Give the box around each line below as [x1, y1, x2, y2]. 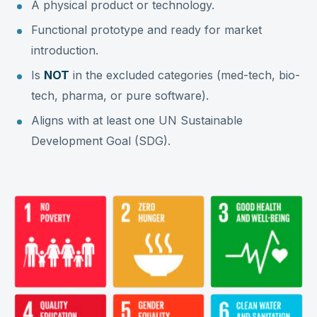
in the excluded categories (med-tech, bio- [69, 68, 300, 82]
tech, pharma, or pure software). [31, 88, 209, 103]
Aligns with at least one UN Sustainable [31, 113, 243, 127]
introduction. [31, 43, 98, 57]
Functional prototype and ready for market [31, 23, 262, 37]
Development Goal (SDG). [31, 134, 171, 148]
